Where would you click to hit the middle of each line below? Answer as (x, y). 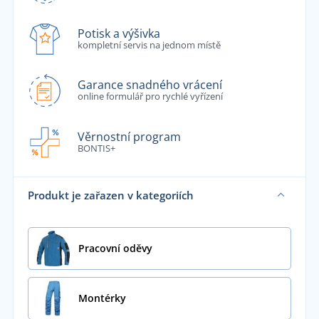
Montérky (102, 298)
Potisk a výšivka (119, 33)
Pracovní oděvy (115, 248)
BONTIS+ (96, 148)
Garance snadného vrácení (150, 85)
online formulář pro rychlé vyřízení (150, 96)
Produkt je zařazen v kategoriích (110, 195)
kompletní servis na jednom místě (149, 45)
